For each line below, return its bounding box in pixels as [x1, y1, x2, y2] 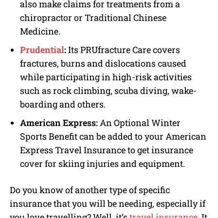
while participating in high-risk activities [20, 71, 192, 83]
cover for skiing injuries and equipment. [20, 157, 185, 169]
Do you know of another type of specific [10, 183, 170, 196]
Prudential [20, 43, 64, 55]
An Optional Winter [98, 116, 181, 128]
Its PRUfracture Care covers [66, 43, 180, 55]
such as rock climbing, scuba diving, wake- [20, 84, 197, 96]
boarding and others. [20, 98, 106, 110]
